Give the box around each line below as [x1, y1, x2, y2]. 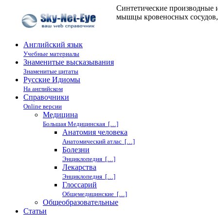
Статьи [23, 207, 47, 215]
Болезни [62, 145, 90, 154]
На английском [23, 85, 63, 92]
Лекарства [62, 163, 96, 171]
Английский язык [23, 40, 83, 49]
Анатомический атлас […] [62, 138, 135, 145]
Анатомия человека [62, 128, 127, 136]
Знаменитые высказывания [23, 58, 114, 66]
